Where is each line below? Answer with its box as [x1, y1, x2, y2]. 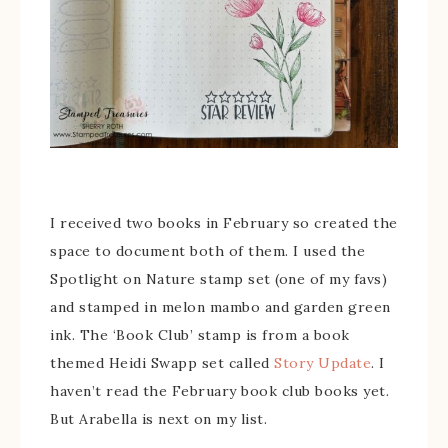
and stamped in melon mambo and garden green [50, 298, 391, 316]
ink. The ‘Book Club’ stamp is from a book [50, 326, 350, 344]
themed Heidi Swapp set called [50, 354, 274, 372]
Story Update [274, 354, 371, 372]
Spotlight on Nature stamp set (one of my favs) [50, 270, 387, 288]
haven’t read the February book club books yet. [50, 382, 389, 400]
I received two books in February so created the [50, 214, 398, 232]
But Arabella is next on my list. [50, 410, 267, 428]
